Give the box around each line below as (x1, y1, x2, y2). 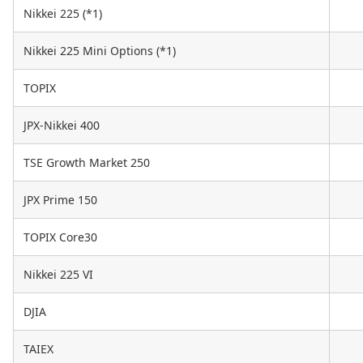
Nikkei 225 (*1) (23, 6, 102, 22)
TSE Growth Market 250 (23, 155, 150, 171)
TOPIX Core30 (23, 229, 97, 246)
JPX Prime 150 (23, 192, 97, 208)
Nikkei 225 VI (23, 267, 93, 283)
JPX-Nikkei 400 (23, 117, 100, 134)
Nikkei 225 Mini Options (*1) (23, 43, 176, 59)
